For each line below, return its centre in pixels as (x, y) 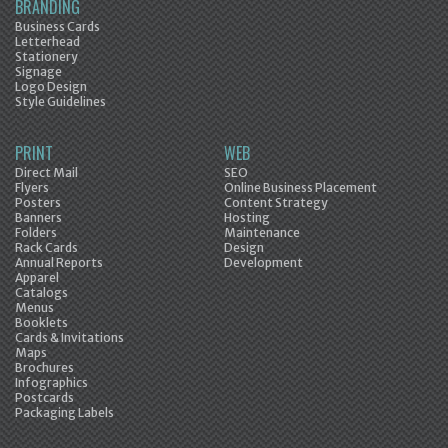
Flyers (32, 188)
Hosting (247, 218)
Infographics (51, 383)
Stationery (46, 57)
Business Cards (57, 27)
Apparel (37, 278)
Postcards (44, 398)
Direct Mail (46, 173)
